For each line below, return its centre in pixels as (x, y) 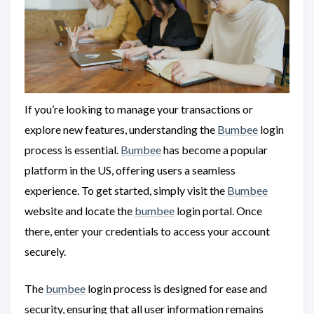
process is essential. (73, 149)
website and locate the (80, 210)
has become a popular (214, 149)
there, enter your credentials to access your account (147, 231)
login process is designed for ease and (176, 288)
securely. (45, 251)
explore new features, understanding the (121, 129)
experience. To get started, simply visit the (126, 190)
